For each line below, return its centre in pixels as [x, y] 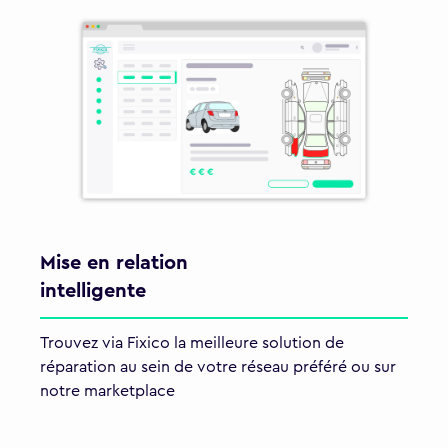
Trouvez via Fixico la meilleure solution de [192, 342]
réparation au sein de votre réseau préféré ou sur [218, 366]
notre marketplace [107, 390]
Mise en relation [114, 262]
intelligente [93, 290]
